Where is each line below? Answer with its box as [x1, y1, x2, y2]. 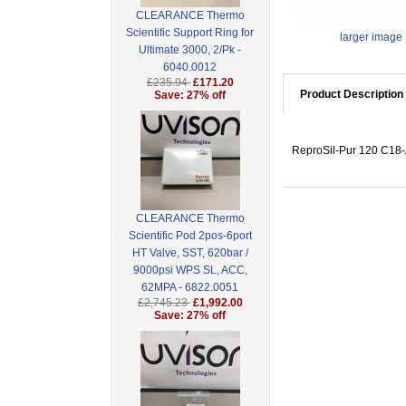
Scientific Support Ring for [126, 26, 255, 40]
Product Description [299, 88, 403, 101]
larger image [339, 31, 402, 44]
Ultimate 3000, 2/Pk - [139, 43, 242, 57]
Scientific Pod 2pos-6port [128, 229, 252, 243]
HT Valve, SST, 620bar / [131, 246, 248, 260]
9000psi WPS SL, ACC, [132, 264, 247, 277]
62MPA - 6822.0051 [141, 281, 239, 295]
